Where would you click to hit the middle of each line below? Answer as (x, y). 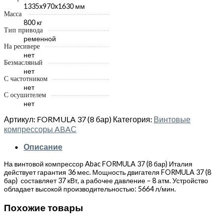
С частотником (26, 79)
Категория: (133, 119)
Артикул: (20, 119)
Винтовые (172, 119)
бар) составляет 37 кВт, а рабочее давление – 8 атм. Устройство (106, 181)
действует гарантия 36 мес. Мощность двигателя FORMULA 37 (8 (108, 172)
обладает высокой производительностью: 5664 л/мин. (90, 189)
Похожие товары (43, 207)
